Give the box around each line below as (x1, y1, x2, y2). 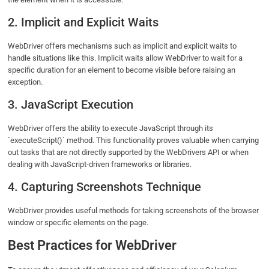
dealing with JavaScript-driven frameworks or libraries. (8, 160, 192, 169)
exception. (8, 77, 43, 87)
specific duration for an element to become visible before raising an (8, 65, 236, 75)
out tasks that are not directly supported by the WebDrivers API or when (8, 148, 249, 157)
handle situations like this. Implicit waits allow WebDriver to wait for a (8, 53, 243, 63)
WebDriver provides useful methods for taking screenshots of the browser (8, 206, 259, 216)
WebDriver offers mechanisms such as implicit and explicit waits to (8, 41, 237, 51)
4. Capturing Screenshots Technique (8, 180, 202, 195)
